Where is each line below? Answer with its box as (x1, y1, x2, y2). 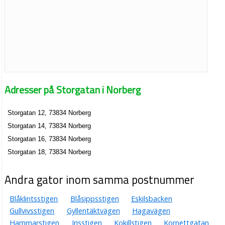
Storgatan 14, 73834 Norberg (8, 122, 91, 130)
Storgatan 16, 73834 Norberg (8, 135, 91, 143)
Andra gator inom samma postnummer (5, 171, 195, 189)
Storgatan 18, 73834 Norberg (8, 148, 91, 156)
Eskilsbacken (131, 194, 172, 204)
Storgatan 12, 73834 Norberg (8, 109, 91, 117)
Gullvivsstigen (10, 206, 55, 216)
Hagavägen (132, 206, 170, 216)
